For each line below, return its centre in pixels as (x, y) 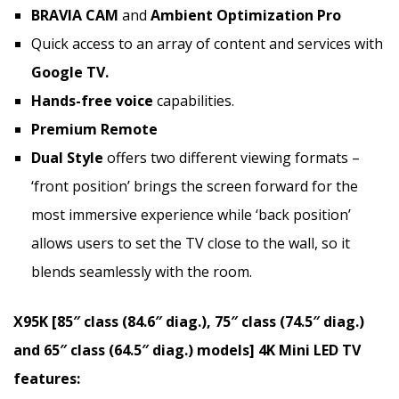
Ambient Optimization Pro (246, 15)
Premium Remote (94, 129)
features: (47, 378)
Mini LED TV (318, 350)
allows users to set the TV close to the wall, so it (191, 243)
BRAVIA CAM (75, 15)
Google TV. (70, 72)
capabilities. (195, 100)
